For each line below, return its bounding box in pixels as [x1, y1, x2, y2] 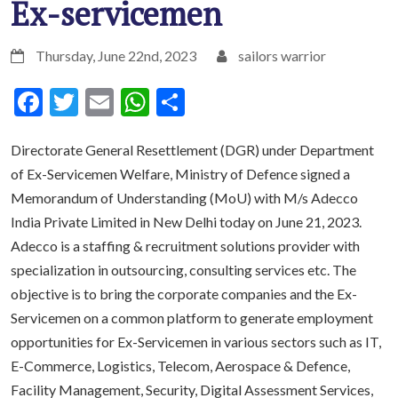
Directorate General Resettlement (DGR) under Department [11, 141, 374, 158]
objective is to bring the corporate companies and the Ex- [11, 285, 357, 302]
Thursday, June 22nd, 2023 [33, 47, 199, 64]
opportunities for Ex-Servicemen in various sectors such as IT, [11, 333, 381, 350]
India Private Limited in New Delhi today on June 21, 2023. [11, 213, 362, 230]
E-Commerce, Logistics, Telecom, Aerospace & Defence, [11, 357, 350, 374]
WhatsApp [149, 84, 281, 119]
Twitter [78, 84, 171, 119]
